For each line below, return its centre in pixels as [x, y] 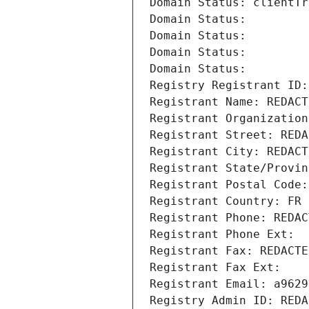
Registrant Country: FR [226, 201]
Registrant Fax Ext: [215, 268]
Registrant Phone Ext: [222, 235]
